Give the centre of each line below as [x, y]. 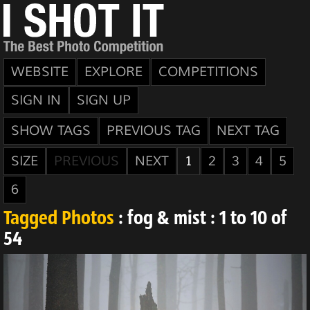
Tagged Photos [59, 219]
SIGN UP [104, 100]
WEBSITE [40, 72]
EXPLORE [113, 72]
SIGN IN [36, 100]
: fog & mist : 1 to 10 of [201, 219]
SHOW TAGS [51, 131]
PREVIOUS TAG [154, 131]
